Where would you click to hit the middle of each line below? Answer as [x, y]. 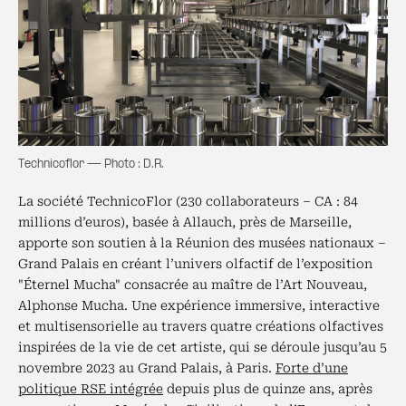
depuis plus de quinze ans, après [268, 389]
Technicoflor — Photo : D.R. [91, 164]
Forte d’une [312, 368]
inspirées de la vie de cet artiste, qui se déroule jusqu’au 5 [203, 347]
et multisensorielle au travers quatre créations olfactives [201, 326]
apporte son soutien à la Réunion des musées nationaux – [202, 243]
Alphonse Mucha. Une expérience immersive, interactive [199, 305]
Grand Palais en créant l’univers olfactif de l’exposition [195, 264]
